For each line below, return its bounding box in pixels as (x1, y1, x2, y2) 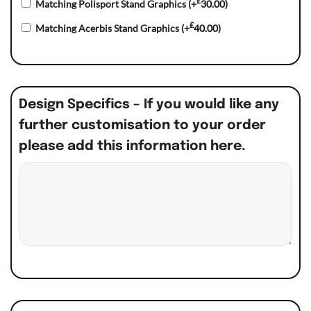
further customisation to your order (19, 119, 266, 133)
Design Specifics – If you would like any (19, 98, 279, 112)
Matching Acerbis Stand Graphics (35, 22, 181, 35)
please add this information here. (19, 140, 246, 154)
